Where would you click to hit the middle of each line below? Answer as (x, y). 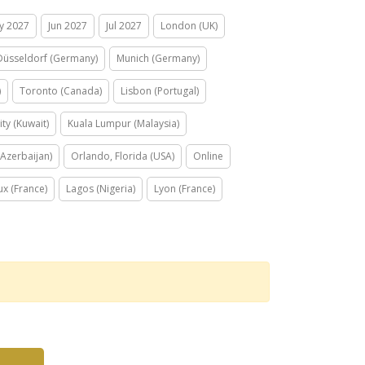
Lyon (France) (185, 189)
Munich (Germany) (158, 58)
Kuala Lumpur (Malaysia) (123, 123)
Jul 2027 (124, 26)
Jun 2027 (68, 26)
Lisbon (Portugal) (160, 91)
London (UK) (189, 26)
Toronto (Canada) (61, 91)
